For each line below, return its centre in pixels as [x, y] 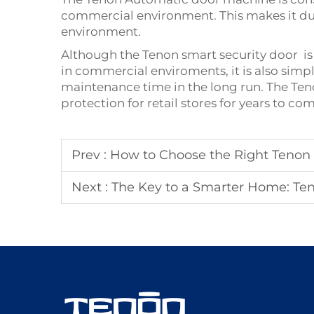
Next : [91, 187]
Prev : [91, 155]
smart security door [240, 55]
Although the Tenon [121, 55]
